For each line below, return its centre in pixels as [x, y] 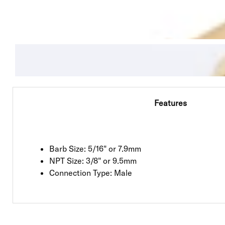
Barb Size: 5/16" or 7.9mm [95, 148]
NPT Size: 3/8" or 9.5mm [93, 160]
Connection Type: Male [91, 173]
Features [171, 103]
